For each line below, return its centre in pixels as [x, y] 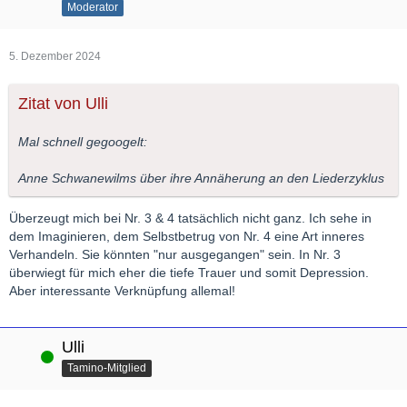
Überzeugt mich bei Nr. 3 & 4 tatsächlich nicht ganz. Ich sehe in [190, 218]
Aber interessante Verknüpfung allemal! [122, 291]
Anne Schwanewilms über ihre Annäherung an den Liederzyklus [201, 179]
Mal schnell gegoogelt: [83, 142]
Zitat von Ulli [63, 104]
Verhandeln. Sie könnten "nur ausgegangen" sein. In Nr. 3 [175, 255]
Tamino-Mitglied [107, 368]
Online [25, 357]
